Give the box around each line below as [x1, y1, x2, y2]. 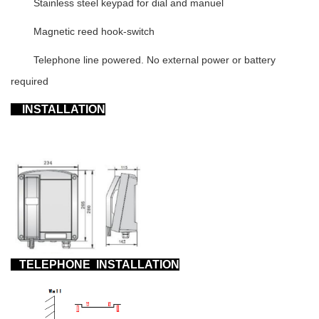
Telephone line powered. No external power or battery [33, 53, 276, 66]
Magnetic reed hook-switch [33, 25, 155, 37]
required [11, 75, 48, 87]
